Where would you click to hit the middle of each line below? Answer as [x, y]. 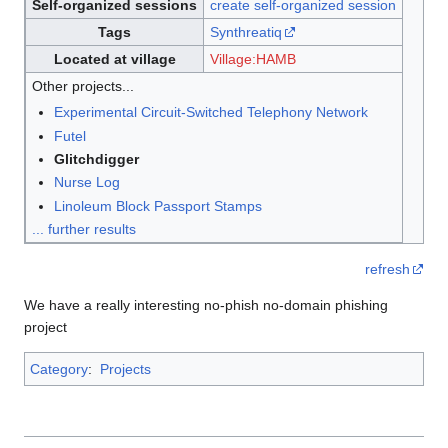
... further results [83, 229]
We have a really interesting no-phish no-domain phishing [206, 305]
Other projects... [82, 86]
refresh [387, 269]
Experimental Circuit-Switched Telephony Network [210, 112]
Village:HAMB [252, 59]
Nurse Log [86, 182]
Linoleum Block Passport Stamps [157, 205]
